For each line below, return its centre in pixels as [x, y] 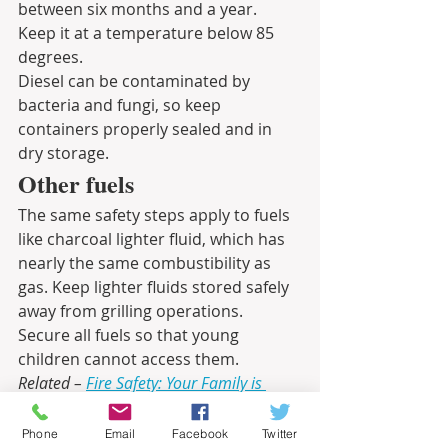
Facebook [200, 433]
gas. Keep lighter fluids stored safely [155, 286]
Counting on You [74, 406]
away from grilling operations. [132, 310]
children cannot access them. [128, 358]
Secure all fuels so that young [130, 334]
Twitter [280, 433]
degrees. [50, 56]
